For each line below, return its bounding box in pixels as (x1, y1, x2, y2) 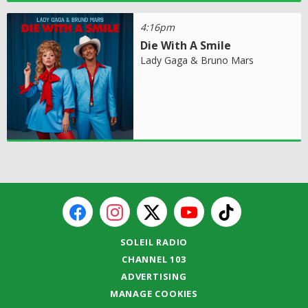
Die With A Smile (140, 37, 232, 53)
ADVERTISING (121, 269, 187, 283)
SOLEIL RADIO (120, 235, 188, 248)
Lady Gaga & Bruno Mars (140, 53, 254, 67)
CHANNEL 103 (122, 252, 186, 265)
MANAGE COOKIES (109, 287, 199, 300)
